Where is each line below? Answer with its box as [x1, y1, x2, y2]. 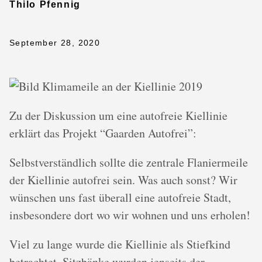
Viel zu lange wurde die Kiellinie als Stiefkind [9, 236, 230, 252]
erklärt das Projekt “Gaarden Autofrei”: [9, 125, 196, 141]
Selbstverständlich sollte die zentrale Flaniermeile [9, 154, 248, 170]
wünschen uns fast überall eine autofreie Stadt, [9, 189, 231, 205]
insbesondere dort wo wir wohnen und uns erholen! [9, 207, 250, 223]
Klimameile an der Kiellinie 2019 [39, 78, 202, 94]
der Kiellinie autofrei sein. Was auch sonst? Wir [9, 172, 237, 188]
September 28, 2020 [9, 38, 101, 47]
